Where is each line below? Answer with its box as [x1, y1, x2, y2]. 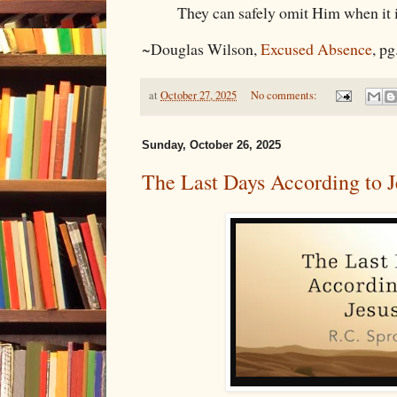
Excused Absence [261, 37, 372, 59]
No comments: [250, 87, 320, 103]
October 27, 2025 [160, 87, 237, 103]
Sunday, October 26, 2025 [142, 138, 281, 152]
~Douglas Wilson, [142, 37, 261, 59]
